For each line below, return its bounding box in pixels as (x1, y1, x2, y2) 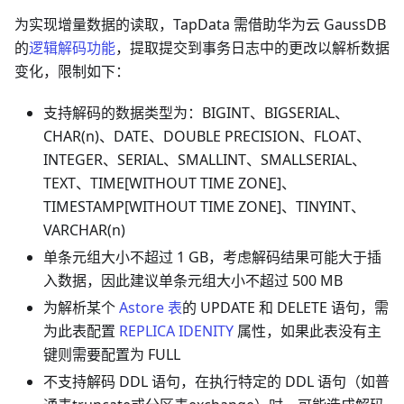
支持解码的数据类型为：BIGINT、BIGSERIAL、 (43, 103, 349, 124)
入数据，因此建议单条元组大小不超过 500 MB (43, 271, 343, 291)
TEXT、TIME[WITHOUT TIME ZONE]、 (43, 173, 296, 194)
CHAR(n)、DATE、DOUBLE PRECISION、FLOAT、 (43, 126, 371, 147)
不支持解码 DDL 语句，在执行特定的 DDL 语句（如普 (43, 372, 390, 392)
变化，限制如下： (14, 61, 130, 82)
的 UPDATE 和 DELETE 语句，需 (182, 298, 389, 318)
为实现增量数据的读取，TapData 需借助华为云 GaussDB (14, 14, 386, 35)
